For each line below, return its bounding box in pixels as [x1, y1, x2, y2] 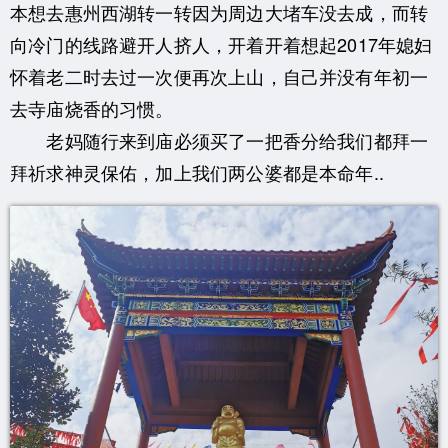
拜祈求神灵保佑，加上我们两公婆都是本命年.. [10, 158, 384, 185]
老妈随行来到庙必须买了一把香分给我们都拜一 [10, 126, 429, 153]
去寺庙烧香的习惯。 [10, 94, 174, 121]
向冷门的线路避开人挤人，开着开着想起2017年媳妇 [10, 30, 433, 57]
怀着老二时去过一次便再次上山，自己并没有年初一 [10, 62, 429, 89]
